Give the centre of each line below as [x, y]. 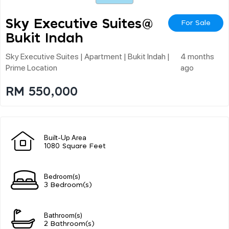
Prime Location [31, 67]
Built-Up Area [65, 137]
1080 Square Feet [75, 146]
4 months [197, 56]
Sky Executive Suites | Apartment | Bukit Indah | [88, 56]
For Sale [196, 23]
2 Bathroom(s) [69, 224]
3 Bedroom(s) [68, 185]
